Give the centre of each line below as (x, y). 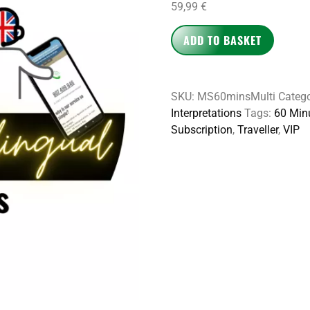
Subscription (201, 130)
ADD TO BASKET (222, 40)
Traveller (257, 130)
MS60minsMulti (236, 97)
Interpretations (206, 113)
